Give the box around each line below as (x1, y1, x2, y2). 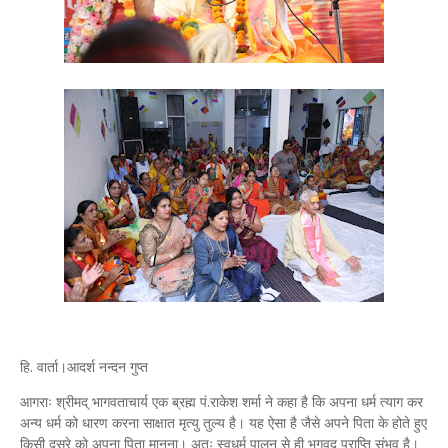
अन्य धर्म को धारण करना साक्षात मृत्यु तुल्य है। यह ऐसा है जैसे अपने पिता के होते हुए (20, 413, 427, 432)
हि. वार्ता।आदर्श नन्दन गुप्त (20, 357, 148, 376)
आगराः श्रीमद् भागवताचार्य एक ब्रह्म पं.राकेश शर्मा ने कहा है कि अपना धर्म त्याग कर (20, 392, 423, 411)
